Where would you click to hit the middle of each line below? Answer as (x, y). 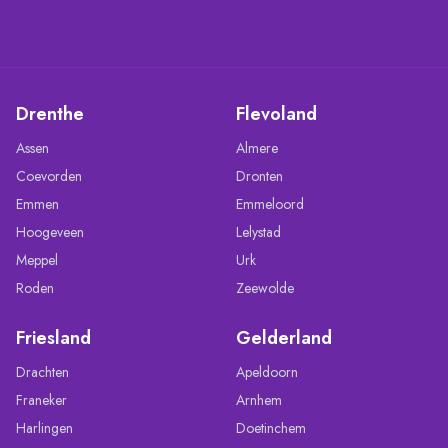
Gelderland (284, 337)
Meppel (37, 259)
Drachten (42, 371)
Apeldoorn (267, 371)
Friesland (53, 337)
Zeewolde (265, 287)
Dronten (259, 175)
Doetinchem (271, 427)
